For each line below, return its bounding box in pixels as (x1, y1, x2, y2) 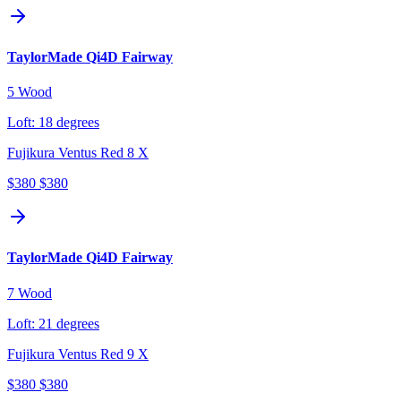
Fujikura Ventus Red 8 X (7, 145, 149, 161)
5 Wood (7, 84, 52, 100)
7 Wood (7, 285, 52, 301)
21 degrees (38, 315, 99, 331)
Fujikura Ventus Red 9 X (7, 346, 149, 362)
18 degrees (38, 115, 99, 131)
